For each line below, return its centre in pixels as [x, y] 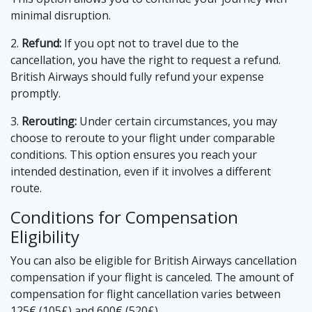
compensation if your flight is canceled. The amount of [152, 278]
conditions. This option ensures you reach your [134, 155]
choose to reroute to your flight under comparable [143, 138]
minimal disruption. [61, 16]
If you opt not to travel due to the [150, 44]
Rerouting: [49, 122]
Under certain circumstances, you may [177, 122]
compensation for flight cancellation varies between [146, 294]
